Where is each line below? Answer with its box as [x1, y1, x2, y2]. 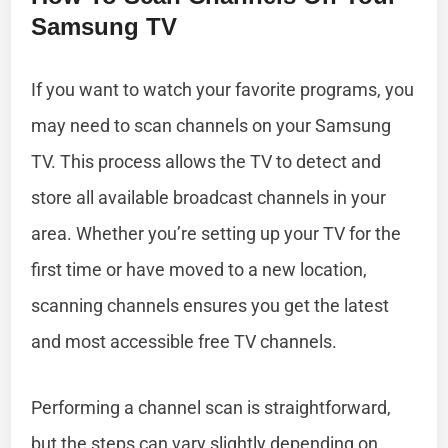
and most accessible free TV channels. [31, 330, 338, 352]
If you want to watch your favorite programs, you [31, 78, 415, 100]
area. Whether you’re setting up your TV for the [31, 222, 402, 244]
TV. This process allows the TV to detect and [31, 150, 382, 172]
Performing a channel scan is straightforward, [31, 396, 392, 418]
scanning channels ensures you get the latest [31, 294, 390, 316]
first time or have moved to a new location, [31, 258, 368, 280]
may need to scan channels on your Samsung [31, 114, 392, 136]
